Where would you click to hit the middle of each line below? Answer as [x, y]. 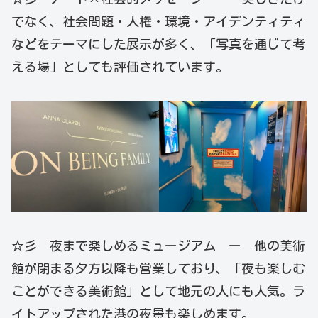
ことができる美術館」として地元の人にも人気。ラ [158, 291]
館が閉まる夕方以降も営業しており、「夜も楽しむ [158, 269]
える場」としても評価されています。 [120, 66]
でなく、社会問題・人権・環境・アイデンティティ [158, 21]
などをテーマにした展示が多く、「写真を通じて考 [158, 44]
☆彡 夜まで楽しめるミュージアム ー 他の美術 [158, 246]
